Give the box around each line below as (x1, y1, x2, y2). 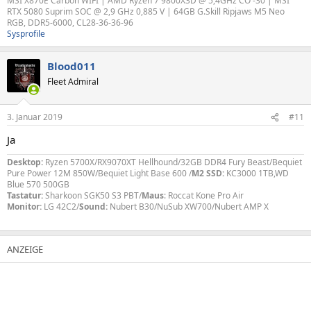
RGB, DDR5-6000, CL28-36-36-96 (7, 16, 133, 28)
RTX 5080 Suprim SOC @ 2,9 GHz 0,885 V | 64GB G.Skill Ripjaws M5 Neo (7, 5, 285, 17)
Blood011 (47, 58, 96, 73)
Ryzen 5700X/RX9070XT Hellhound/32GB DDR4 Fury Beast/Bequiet (43, 156, 302, 168)
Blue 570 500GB (7, 178, 69, 190)
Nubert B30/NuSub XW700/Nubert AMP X (110, 201, 269, 212)
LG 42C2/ (44, 201, 79, 212)
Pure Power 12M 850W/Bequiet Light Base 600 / (7, 167, 192, 179)
